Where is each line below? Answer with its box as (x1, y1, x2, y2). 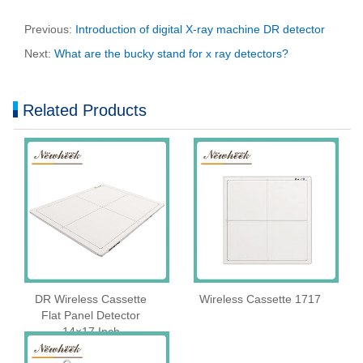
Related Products (23, 101, 147, 120)
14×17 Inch (62, 325, 120, 339)
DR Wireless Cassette (35, 293, 147, 306)
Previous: (24, 23, 75, 36)
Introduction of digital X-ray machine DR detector (75, 23, 325, 36)
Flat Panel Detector (41, 309, 140, 322)
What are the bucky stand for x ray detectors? (54, 47, 288, 61)
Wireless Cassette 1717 (199, 293, 321, 306)
